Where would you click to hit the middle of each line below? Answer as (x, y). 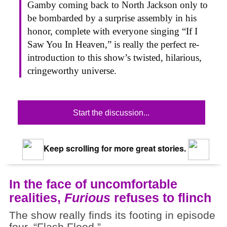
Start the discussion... (111, 112)
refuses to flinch (161, 197)
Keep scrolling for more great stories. (113, 148)
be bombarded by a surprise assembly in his (112, 18)
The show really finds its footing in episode (112, 215)
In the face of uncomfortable (93, 184)
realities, (37, 197)
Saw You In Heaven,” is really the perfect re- (113, 44)
